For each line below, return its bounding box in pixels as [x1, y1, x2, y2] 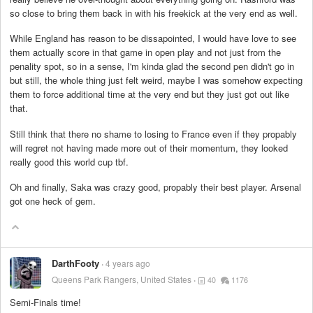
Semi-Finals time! [10, 296, 81, 310]
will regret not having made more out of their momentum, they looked [10, 140, 288, 154]
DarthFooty [52, 256, 99, 270]
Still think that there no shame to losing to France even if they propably [10, 126, 297, 140]
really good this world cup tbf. [10, 154, 129, 168]
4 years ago [105, 257, 150, 270]
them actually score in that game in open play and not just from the [10, 45, 281, 59]
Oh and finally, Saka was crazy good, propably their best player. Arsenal [10, 180, 301, 194]
